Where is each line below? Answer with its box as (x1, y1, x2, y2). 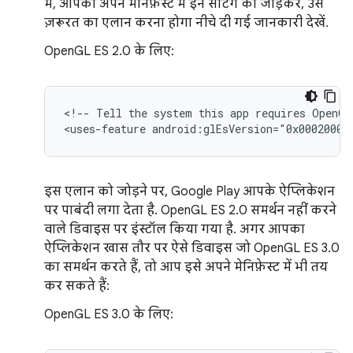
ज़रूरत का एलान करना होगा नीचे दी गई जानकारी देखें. (44, 15, 329, 31)
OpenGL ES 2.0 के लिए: (44, 43, 174, 59)
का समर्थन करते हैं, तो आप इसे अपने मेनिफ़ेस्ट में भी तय (44, 259, 328, 275)
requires (255, 106, 306, 121)
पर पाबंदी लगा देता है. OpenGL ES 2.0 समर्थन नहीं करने (44, 203, 336, 218)
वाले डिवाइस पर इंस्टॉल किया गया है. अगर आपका (44, 221, 305, 237)
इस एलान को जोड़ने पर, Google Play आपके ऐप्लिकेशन (44, 184, 335, 199)
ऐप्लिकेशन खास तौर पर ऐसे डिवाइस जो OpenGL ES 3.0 (44, 240, 340, 256)
